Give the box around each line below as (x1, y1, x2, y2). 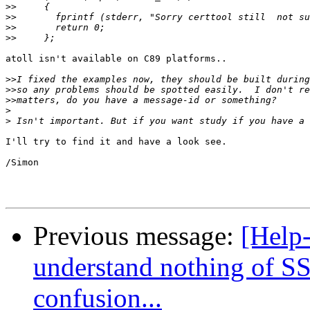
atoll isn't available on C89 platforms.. (6, 53, 227, 64)
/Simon (6, 157, 39, 168)
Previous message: (33, 221, 241, 251)
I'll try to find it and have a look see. (6, 136, 227, 147)
